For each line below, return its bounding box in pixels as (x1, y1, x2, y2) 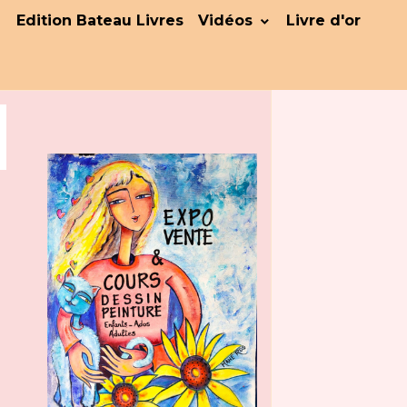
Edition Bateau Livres (16, 12, 184, 29)
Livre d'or (286, 12, 361, 29)
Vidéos (198, 12, 257, 29)
